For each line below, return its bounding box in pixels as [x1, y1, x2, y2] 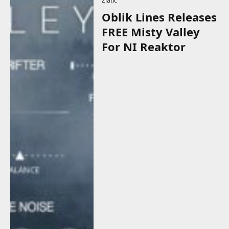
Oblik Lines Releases [102, 9, 217, 25]
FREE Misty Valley [102, 24, 200, 40]
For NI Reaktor [102, 39, 186, 55]
